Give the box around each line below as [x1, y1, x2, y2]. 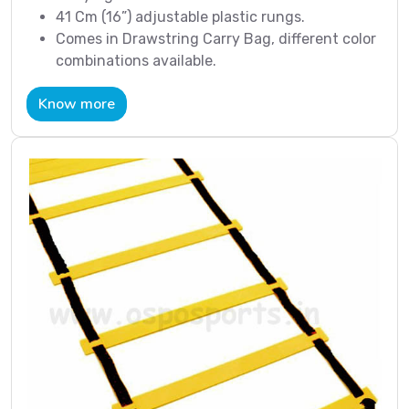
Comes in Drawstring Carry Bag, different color [56, 30, 376, 47]
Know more [38, 94, 115, 114]
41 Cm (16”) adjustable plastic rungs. [56, 8, 305, 26]
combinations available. [56, 52, 216, 69]
